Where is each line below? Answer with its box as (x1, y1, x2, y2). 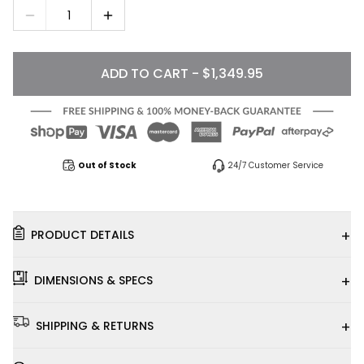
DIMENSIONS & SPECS (34, 271, 153, 288)
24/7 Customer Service (227, 159, 323, 172)
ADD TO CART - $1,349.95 (101, 64, 263, 83)
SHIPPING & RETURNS (36, 317, 154, 334)
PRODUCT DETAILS (31, 226, 134, 243)
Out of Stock (78, 159, 136, 172)
